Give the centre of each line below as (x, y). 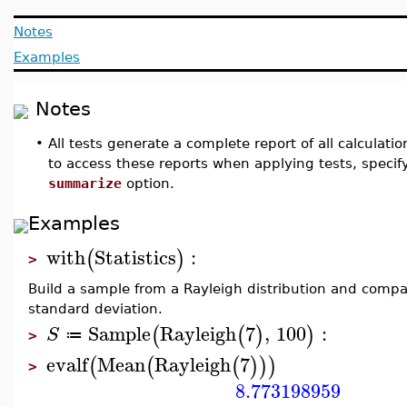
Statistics (135, 257)
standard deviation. (95, 308)
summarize (85, 183)
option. (148, 183)
